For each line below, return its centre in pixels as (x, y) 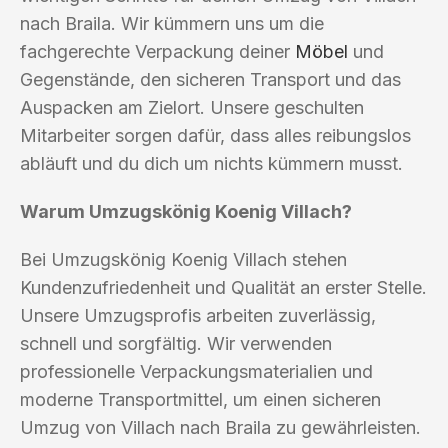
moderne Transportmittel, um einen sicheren (200, 399)
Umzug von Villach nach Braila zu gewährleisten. (220, 427)
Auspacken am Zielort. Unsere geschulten (192, 107)
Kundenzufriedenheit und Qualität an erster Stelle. (223, 287)
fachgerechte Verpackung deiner (157, 51)
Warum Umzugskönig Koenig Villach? (186, 211)
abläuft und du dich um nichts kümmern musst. (211, 163)
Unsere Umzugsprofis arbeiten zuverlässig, (198, 315)
